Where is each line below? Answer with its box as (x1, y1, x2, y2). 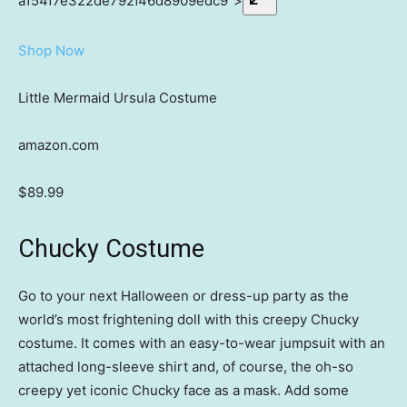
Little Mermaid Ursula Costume (18, 89, 217, 107)
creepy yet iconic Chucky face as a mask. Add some (18, 382, 349, 400)
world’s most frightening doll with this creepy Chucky (18, 311, 359, 329)
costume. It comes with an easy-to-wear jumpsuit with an (18, 334, 385, 352)
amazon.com (18, 136, 99, 154)
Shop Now (18, 42, 84, 60)
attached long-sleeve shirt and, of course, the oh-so (18, 358, 353, 376)
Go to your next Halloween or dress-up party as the (18, 287, 349, 305)
